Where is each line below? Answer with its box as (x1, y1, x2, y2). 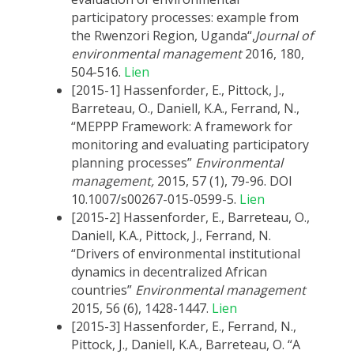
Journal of (255, 27, 313, 45)
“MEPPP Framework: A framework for (71, 118, 292, 136)
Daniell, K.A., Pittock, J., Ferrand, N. (71, 227, 271, 245)
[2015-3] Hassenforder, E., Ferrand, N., (71, 318, 296, 336)
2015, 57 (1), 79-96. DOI (157, 172, 292, 190)
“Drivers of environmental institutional (71, 245, 300, 263)
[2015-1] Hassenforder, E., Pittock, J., (71, 81, 284, 100)
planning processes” (71, 154, 195, 172)
